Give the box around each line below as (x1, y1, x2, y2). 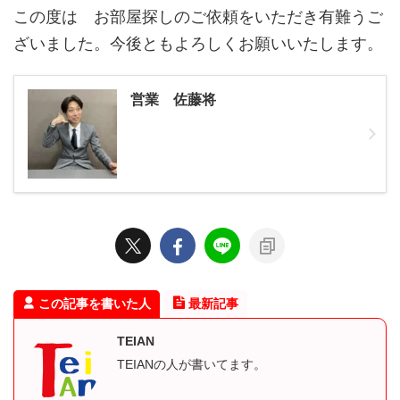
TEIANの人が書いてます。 (117, 356, 266, 371)
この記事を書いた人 (38, 296, 151, 311)
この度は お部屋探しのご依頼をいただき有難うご (13, 7, 383, 26)
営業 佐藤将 (130, 91, 216, 107)
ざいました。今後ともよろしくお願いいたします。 (13, 34, 383, 53)
